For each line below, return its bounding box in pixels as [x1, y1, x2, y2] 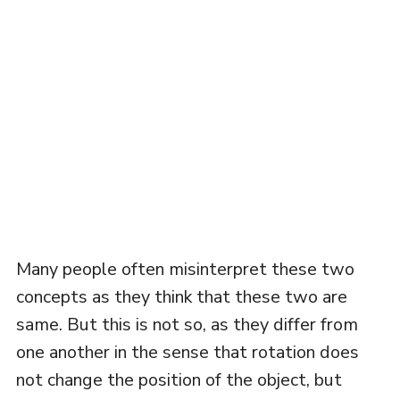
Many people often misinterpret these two [15, 256, 354, 281]
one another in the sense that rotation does [15, 339, 359, 364]
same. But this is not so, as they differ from [15, 312, 358, 337]
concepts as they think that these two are [15, 284, 347, 309]
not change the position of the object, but [15, 367, 342, 392]
